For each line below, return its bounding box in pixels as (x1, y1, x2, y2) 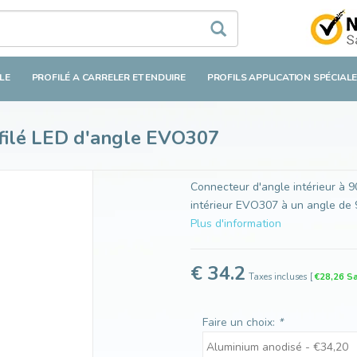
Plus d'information (190, 216, 281, 232)
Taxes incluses (249, 271, 307, 284)
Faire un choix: (202, 315, 278, 331)
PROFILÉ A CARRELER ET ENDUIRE (31, 71, 186, 84)
